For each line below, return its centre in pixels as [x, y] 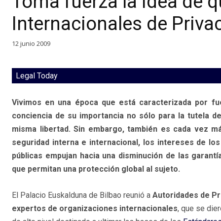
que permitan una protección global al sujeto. [96, 169]
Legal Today [37, 76]
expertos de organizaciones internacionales [95, 209]
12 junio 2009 [31, 43]
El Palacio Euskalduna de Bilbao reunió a [82, 195]
